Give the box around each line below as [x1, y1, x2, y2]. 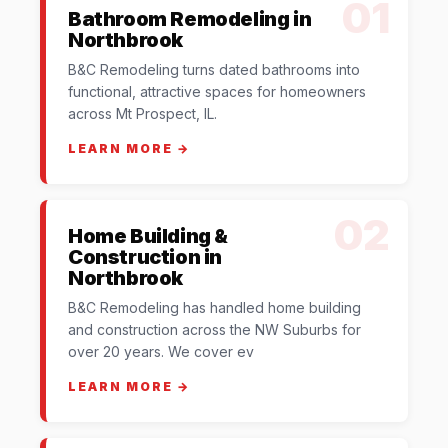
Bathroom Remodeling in [68, 6, 312, 31]
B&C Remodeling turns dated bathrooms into [68, 60, 360, 78]
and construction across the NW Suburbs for [68, 320, 361, 338]
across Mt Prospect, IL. [68, 104, 217, 122]
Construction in [68, 244, 223, 269]
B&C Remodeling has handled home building [68, 298, 361, 316]
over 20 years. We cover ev [68, 342, 254, 360]
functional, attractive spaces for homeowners [68, 82, 366, 100]
